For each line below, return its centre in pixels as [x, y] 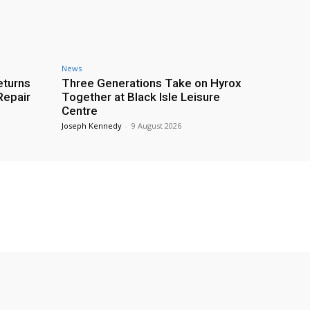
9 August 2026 [156, 126]
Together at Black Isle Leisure [141, 97]
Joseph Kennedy [92, 126]
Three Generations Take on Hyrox [152, 83]
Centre [80, 111]
